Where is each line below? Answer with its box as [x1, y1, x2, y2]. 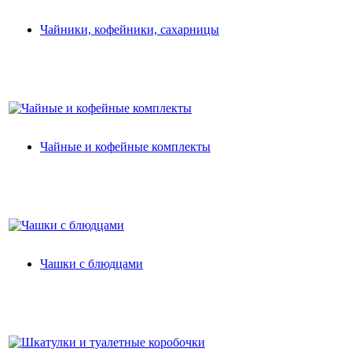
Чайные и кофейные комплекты [40, 139, 211, 153]
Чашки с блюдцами [40, 256, 143, 270]
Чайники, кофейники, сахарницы [40, 22, 219, 36]
